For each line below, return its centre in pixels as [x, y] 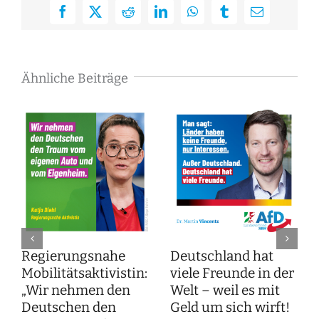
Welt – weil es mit [225, 290]
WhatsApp [219, 17]
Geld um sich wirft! [230, 307]
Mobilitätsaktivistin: [84, 273]
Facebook [86, 17]
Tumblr [242, 17]
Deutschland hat [222, 256]
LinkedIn [183, 17]
